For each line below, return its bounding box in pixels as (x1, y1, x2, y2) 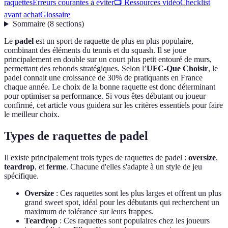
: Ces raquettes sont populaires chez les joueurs (58, 216, 210, 225)
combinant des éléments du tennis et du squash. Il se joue (4, 46, 186, 55)
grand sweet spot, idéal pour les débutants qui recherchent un (24, 198, 219, 207)
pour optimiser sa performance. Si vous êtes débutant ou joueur (4, 92, 206, 101)
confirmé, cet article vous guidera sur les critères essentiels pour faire (4, 101, 223, 110)
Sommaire (12, 19, 45, 28)
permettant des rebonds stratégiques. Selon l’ (4, 64, 147, 73)
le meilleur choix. (4, 110, 60, 119)
